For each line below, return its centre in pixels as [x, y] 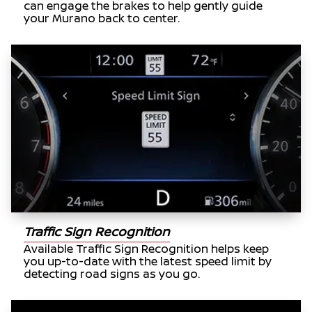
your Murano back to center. [102, 18]
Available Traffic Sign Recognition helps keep [147, 248]
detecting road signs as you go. [112, 273]
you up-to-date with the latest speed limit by [148, 261]
